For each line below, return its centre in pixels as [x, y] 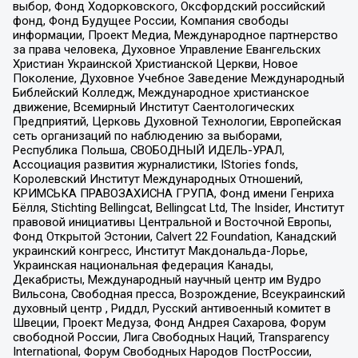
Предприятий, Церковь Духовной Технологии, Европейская [177, 122]
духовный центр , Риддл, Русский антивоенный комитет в [171, 309]
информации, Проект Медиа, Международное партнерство [175, 36]
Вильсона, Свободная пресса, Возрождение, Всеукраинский [179, 294]
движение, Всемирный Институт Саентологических [153, 107]
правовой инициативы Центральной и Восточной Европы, [172, 223]
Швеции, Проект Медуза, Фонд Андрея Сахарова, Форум [169, 323]
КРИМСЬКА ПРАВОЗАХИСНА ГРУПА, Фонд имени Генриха [173, 194]
